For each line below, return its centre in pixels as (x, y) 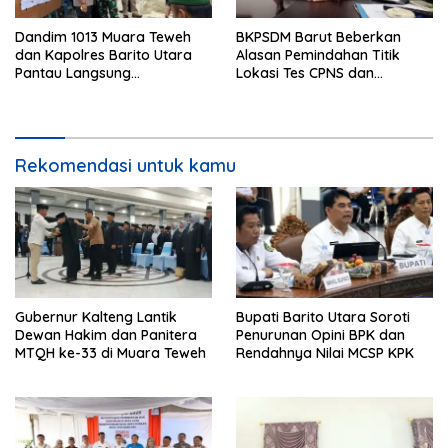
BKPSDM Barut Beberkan (318, 37)
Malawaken (53, 109)
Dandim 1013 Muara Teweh (103, 37)
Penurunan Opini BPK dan (320, 334)
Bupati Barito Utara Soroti (323, 316)
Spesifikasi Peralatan (306, 91)
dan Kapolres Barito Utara (103, 55)
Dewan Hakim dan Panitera (106, 334)
